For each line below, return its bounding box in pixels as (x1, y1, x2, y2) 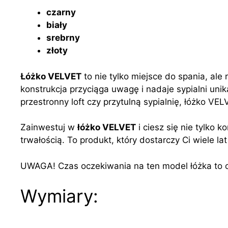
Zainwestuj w (20, 122, 77, 133)
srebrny (46, 33, 80, 43)
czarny (46, 7, 76, 18)
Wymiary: (20, 185, 98, 207)
